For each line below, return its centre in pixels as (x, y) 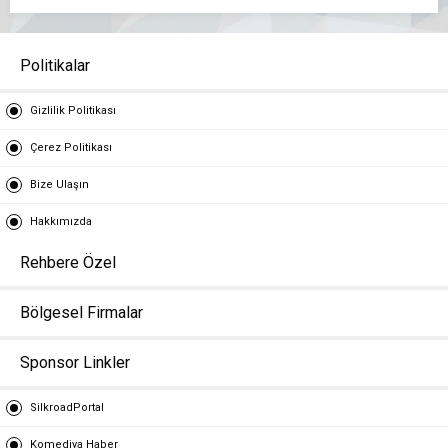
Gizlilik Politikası (73, 111)
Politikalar (55, 66)
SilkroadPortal (67, 408)
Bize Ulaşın (59, 185)
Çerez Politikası (71, 148)
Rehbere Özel (68, 263)
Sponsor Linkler (75, 363)
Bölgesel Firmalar (81, 313)
